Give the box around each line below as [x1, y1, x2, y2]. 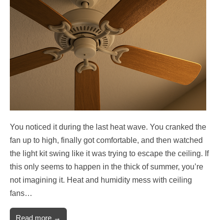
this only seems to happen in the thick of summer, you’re [10, 162, 203, 171]
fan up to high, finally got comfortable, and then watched [10, 136, 203, 144]
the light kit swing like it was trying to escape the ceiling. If [10, 149, 209, 158]
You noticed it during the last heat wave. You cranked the [10, 122, 206, 131]
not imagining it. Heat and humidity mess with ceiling [10, 175, 192, 184]
